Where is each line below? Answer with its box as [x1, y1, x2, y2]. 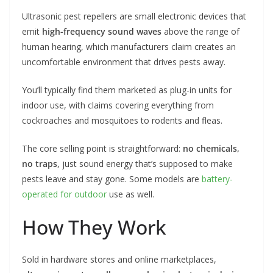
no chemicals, [183, 142, 239, 154]
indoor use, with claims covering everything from [22, 99, 214, 111]
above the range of [161, 25, 239, 37]
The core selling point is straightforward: [22, 142, 183, 154]
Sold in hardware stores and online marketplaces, [22, 253, 216, 265]
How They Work [22, 213, 166, 240]
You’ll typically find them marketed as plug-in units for [22, 83, 232, 96]
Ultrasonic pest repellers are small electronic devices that [22, 10, 246, 22]
